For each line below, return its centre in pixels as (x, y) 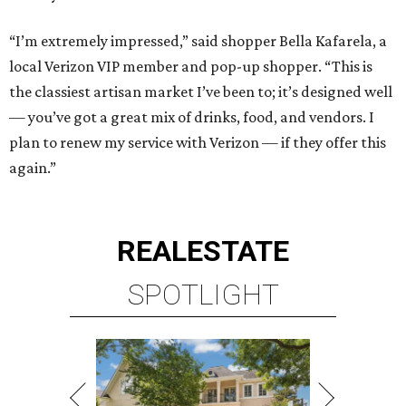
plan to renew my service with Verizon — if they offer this (198, 143)
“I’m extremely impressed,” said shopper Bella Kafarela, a (198, 41)
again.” (33, 168)
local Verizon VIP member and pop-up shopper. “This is (191, 67)
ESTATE (238, 251)
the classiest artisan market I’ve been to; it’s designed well (201, 92)
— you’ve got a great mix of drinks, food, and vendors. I (192, 117)
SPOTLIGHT (203, 295)
